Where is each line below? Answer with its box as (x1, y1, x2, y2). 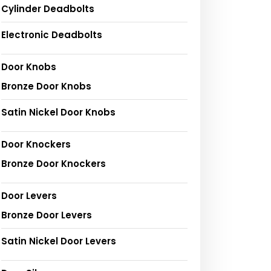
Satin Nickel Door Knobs (1, 105, 116, 119)
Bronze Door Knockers (1, 157, 106, 170)
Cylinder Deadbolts (1, 2, 94, 15)
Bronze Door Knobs (1, 79, 91, 93)
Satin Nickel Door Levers (1, 234, 116, 247)
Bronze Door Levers (1, 208, 92, 221)
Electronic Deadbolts (1, 28, 102, 41)
